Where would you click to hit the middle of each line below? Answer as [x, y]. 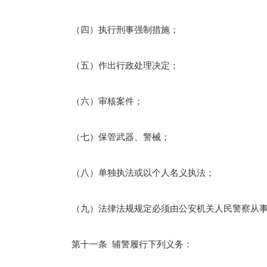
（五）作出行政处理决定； [116, 66]
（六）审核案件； [98, 101]
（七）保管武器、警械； [112, 137]
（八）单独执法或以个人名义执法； [134, 173]
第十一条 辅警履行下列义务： [123, 244]
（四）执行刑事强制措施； [116, 30]
